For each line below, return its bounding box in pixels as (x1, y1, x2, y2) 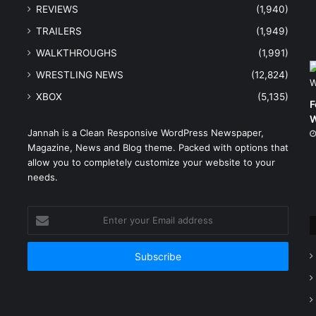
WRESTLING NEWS (35, 69, 123, 81)
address (26, 251, 62, 263)
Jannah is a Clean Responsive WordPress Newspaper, (27, 127, 264, 139)
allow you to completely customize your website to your (27, 157, 275, 169)
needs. (27, 171, 58, 183)
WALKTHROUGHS (35, 47, 117, 59)
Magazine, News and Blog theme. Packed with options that (27, 142, 288, 154)
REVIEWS (35, 4, 78, 16)
